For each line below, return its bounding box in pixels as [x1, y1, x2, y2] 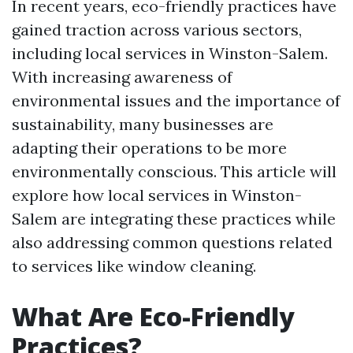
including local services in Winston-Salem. [12, 43, 328, 63]
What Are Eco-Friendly [12, 299, 295, 333]
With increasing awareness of [12, 67, 232, 87]
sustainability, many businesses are [12, 114, 273, 134]
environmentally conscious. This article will [12, 162, 336, 181]
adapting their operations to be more [12, 138, 287, 158]
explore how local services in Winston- [12, 185, 302, 205]
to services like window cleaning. [12, 256, 256, 276]
